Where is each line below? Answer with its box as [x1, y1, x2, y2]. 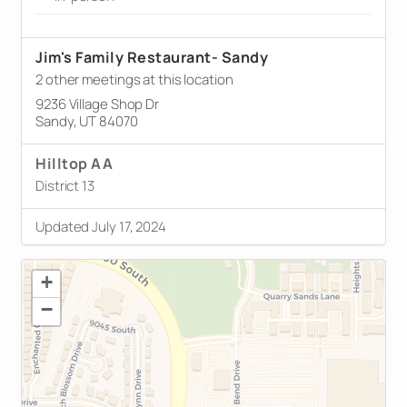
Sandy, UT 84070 [35, 111, 138, 131]
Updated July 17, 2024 [35, 216, 166, 236]
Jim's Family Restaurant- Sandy [35, 46, 268, 67]
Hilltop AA [35, 153, 113, 174]
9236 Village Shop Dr [35, 94, 159, 114]
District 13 [35, 175, 94, 195]
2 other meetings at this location [35, 69, 233, 89]
